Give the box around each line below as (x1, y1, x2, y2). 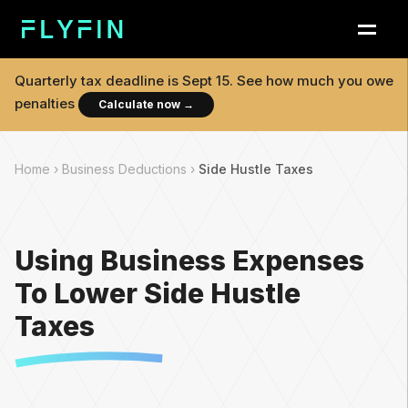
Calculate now (98, 97, 180, 111)
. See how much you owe (229, 71, 393, 89)
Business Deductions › (62, 161, 199, 177)
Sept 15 (182, 71, 229, 89)
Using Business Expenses (15, 244, 364, 277)
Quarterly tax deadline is (15, 71, 182, 89)
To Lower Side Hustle (15, 277, 301, 310)
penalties (15, 94, 75, 112)
